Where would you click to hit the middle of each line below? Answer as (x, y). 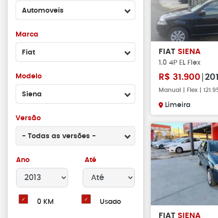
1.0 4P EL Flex (180, 63)
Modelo (29, 76)
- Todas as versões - (59, 136)
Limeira (178, 105)
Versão (28, 118)
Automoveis (43, 11)
